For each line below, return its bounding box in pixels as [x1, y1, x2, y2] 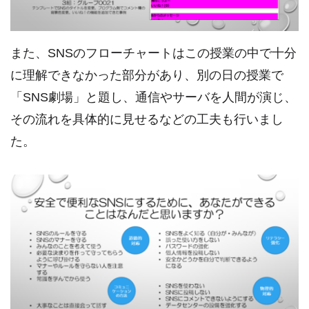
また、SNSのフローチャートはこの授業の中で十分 [10, 46, 297, 61]
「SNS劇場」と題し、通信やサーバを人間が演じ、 [10, 90, 297, 105]
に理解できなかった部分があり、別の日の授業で [10, 68, 283, 83]
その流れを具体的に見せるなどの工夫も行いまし [10, 112, 283, 127]
